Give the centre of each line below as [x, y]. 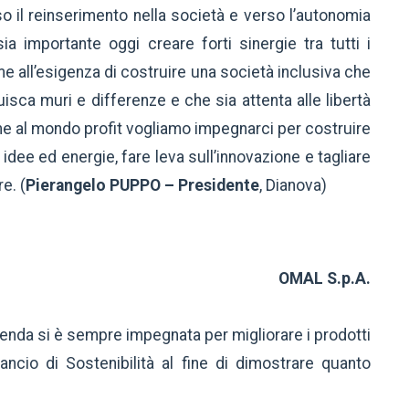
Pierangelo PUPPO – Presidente [142, 186]
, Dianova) [293, 186]
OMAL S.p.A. [325, 279]
